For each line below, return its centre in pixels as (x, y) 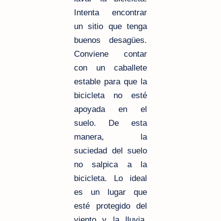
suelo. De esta (110, 123)
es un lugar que (110, 192)
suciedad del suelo (110, 151)
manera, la (110, 137)
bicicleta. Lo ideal (110, 179)
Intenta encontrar (110, 13)
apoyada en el (110, 110)
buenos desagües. (110, 40)
